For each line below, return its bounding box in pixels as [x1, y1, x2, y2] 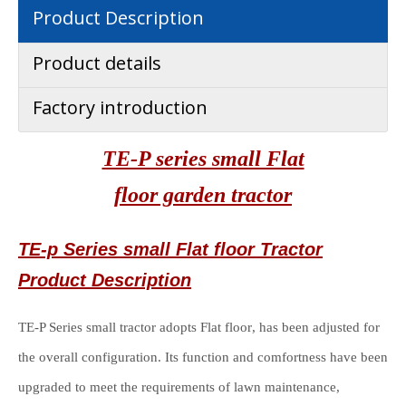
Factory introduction [33, 95, 208, 121]
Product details [33, 51, 161, 76]
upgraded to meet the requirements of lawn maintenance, [18, 380, 340, 395]
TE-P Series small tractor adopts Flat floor [18, 320, 252, 335]
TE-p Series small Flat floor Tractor [18, 239, 323, 260]
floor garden [114, 183, 231, 208]
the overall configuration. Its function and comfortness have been [18, 350, 388, 365]
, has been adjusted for [252, 320, 380, 335]
